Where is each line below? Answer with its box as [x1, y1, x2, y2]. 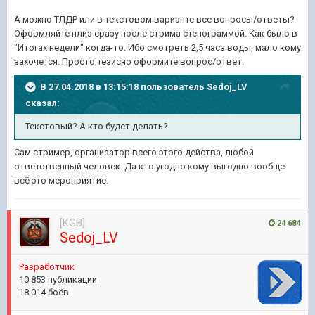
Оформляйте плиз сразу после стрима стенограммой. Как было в [14, 28, 297, 39]
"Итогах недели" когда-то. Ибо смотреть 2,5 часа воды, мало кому [14, 42, 301, 53]
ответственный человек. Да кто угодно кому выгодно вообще [14, 161, 285, 172]
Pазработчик [19, 262, 75, 272]
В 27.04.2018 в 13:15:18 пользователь [40, 81, 207, 92]
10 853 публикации [19, 274, 97, 285]
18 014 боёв [19, 287, 69, 297]
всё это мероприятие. [14, 175, 108, 186]
